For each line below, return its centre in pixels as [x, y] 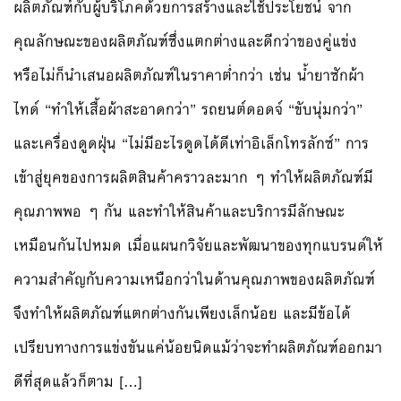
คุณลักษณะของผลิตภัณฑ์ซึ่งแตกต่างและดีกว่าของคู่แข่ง [185, 41]
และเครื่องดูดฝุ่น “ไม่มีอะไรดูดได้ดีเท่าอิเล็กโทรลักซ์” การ [191, 143]
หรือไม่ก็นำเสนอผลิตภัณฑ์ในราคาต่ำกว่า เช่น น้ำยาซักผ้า [189, 75]
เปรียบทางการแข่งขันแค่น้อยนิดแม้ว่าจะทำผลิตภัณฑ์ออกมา [198, 347]
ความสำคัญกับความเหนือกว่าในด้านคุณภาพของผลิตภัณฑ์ [194, 279]
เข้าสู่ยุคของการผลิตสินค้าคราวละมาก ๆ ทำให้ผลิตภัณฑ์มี [193, 177]
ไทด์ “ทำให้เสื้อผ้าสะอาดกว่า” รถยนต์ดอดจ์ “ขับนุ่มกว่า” [188, 109]
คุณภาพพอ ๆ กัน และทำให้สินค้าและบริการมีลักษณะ [179, 211]
